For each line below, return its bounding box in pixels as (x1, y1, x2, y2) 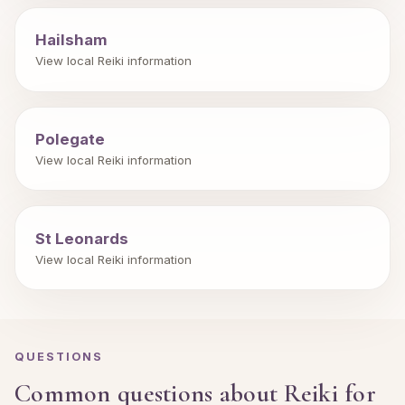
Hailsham (35, 31, 108, 50)
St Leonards (35, 229, 129, 248)
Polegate (35, 129, 106, 148)
